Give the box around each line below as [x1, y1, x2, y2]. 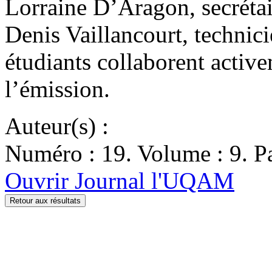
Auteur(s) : [5, 112, 109, 139]
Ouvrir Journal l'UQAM [5, 167, 234, 194]
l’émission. [5, 75, 110, 102]
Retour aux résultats [10, 195, 81, 205]
